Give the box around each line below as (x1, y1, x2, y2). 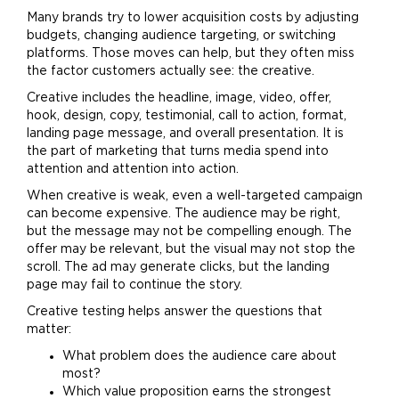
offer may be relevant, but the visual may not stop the (27, 243, 355, 256)
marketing (96, 145, 158, 158)
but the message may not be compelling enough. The (27, 225, 352, 238)
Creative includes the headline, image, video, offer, (27, 92, 331, 104)
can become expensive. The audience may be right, (27, 208, 340, 220)
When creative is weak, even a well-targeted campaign (27, 190, 362, 202)
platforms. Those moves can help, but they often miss (27, 47, 354, 60)
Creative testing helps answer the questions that (27, 305, 322, 318)
